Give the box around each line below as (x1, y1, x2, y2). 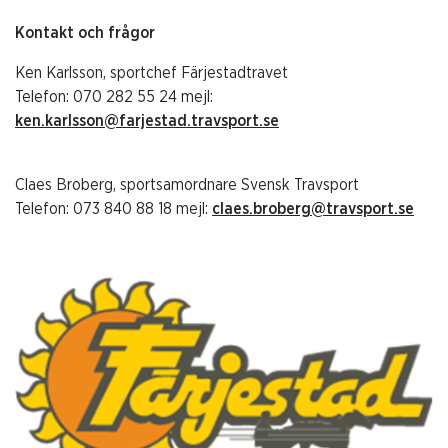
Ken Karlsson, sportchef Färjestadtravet (15, 65, 288, 82)
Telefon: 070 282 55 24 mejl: (15, 89, 213, 106)
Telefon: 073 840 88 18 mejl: (15, 201, 212, 218)
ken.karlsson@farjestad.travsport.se (15, 113, 279, 130)
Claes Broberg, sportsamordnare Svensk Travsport (15, 177, 359, 194)
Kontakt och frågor (15, 25, 155, 42)
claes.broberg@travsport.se (212, 201, 414, 218)
